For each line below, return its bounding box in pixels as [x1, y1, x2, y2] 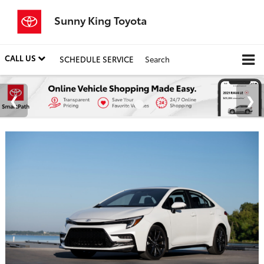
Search [145, 54, 170, 65]
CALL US [5, 52, 38, 64]
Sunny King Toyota [54, 12, 147, 28]
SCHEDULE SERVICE [60, 54, 134, 65]
